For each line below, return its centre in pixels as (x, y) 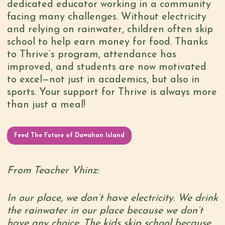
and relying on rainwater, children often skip (110, 29)
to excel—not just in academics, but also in (103, 80)
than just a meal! (46, 105)
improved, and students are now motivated (106, 67)
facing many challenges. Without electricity (106, 17)
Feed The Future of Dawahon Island (69, 135)
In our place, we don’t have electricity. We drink (112, 198)
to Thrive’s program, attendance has (91, 54)
